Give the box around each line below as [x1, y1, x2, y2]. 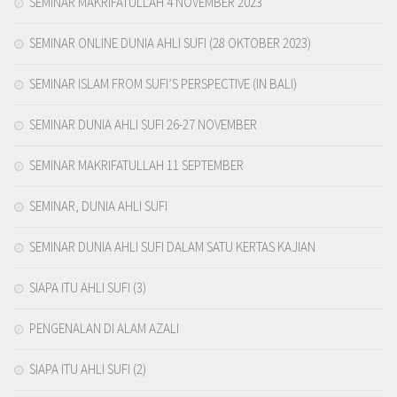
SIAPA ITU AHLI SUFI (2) [29, 361, 146, 378]
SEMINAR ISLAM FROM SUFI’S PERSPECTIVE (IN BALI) [29, 75, 297, 93]
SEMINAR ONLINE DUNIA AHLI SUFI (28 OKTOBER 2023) [29, 35, 311, 52]
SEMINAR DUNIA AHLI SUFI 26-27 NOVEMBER [29, 116, 257, 134]
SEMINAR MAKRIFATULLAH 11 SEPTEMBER [29, 157, 244, 175]
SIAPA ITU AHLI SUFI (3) [29, 279, 146, 297]
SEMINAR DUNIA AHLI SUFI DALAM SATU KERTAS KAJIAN [29, 238, 315, 256]
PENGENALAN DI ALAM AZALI [29, 320, 179, 338]
